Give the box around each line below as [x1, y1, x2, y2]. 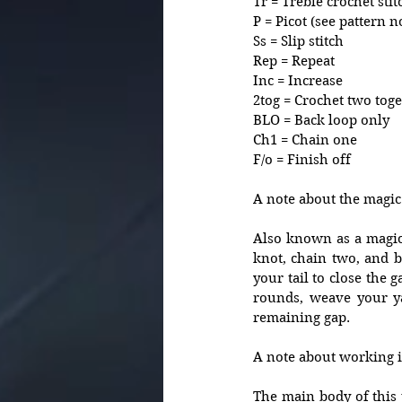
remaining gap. [253, 310, 350, 326]
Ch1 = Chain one [253, 132, 357, 148]
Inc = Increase [253, 73, 346, 89]
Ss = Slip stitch [253, 33, 344, 49]
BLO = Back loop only [253, 112, 393, 128]
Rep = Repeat [253, 53, 335, 69]
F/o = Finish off [253, 152, 351, 168]
